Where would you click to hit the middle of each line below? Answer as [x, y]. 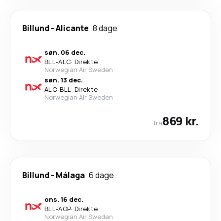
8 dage [105, 28]
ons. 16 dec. [64, 199]
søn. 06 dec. [65, 52]
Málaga [70, 175]
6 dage [101, 175]
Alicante [72, 28]
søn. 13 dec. [64, 80]
